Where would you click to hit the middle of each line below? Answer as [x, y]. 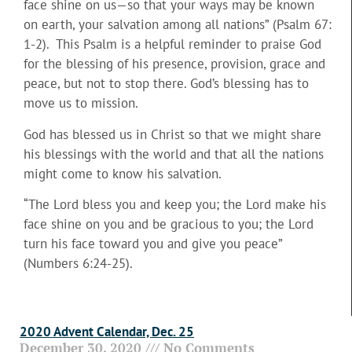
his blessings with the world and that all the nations [174, 154]
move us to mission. [81, 103]
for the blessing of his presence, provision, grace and [174, 64]
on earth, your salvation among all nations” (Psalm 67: [178, 25]
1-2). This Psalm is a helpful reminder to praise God [172, 44]
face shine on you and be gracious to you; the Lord [169, 224]
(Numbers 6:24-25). [78, 264]
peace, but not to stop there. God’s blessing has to [166, 84]
